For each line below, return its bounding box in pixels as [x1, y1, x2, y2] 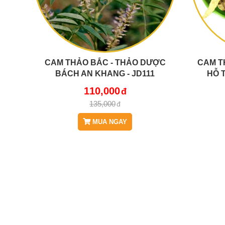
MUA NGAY [90, 118, 128, 126]
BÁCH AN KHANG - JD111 [55, 68, 155, 78]
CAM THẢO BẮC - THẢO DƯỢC [44, 57, 166, 67]
